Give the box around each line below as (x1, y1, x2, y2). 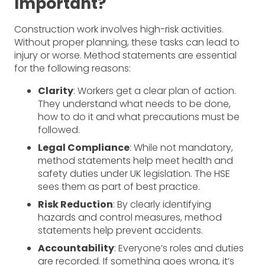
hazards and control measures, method (38, 211, 222, 225)
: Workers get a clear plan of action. (73, 84, 236, 98)
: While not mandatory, (130, 141, 233, 155)
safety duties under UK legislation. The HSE (38, 167, 230, 181)
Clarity (38, 84, 73, 98)
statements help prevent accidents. (38, 224, 203, 238)
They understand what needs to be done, (38, 97, 231, 111)
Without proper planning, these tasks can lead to (14, 35, 240, 50)
